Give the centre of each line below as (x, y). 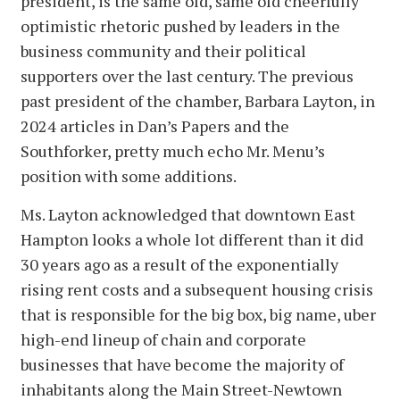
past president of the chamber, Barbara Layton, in (198, 100)
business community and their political (163, 50)
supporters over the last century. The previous (187, 75)
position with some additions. (129, 175)
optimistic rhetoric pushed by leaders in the (180, 25)
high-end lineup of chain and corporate (163, 339)
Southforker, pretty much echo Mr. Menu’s (173, 150)
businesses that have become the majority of (182, 364)
